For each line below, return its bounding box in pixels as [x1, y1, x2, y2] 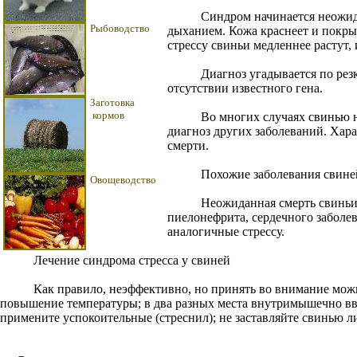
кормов [90, 109, 124, 121]
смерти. [167, 139, 209, 152]
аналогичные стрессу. [167, 225, 284, 238]
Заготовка [90, 96, 135, 108]
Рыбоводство [90, 22, 150, 34]
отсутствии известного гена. [167, 81, 323, 95]
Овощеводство [90, 174, 156, 186]
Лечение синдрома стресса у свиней [8, 253, 230, 267]
